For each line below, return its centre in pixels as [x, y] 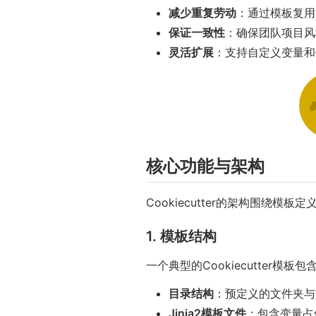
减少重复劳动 [202, 13]
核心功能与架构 [205, 166]
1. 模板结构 [181, 237]
